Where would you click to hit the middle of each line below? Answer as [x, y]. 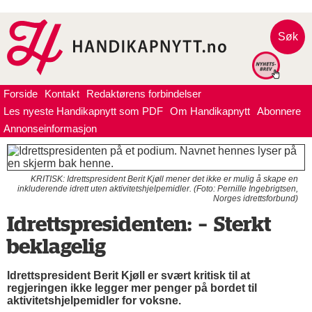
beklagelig [56, 247]
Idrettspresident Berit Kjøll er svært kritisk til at [128, 275]
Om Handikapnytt [210, 111]
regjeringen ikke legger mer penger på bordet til [132, 288]
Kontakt [62, 94]
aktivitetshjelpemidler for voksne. [94, 301]
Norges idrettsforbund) [256, 198]
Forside [21, 94]
